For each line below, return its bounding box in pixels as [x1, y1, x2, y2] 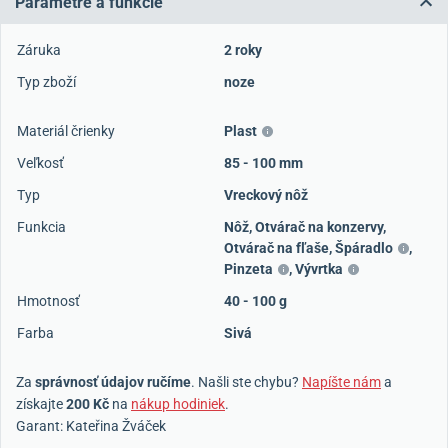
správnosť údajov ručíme [35, 374, 191, 390]
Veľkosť [17, 155, 64, 171]
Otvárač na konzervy [255, 219, 383, 235]
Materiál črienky [17, 123, 115, 139]
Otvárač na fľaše [224, 240, 329, 256]
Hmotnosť [17, 293, 80, 309]
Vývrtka [295, 261, 343, 277]
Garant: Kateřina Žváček [16, 418, 166, 434]
